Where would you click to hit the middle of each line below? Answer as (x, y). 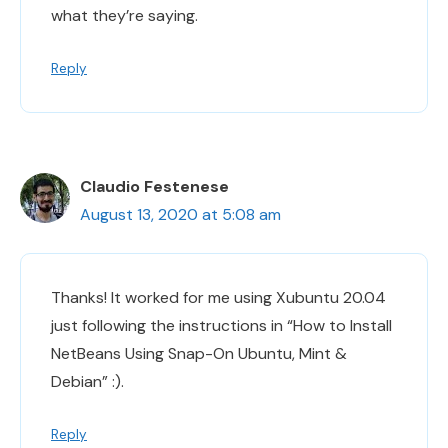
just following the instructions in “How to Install (221, 325)
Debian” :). (87, 381)
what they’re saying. (124, 15)
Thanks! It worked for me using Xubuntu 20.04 (218, 297)
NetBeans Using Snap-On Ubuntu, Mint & (199, 353)
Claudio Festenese (154, 186)
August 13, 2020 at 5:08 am (180, 214)
